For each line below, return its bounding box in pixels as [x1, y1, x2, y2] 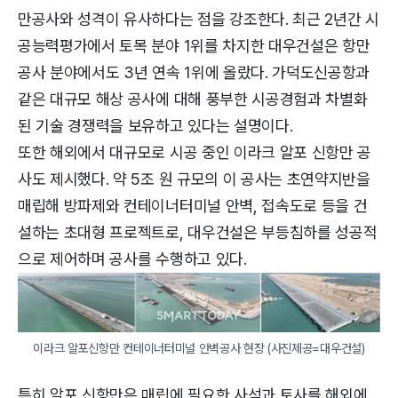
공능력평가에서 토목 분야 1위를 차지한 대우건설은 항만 [18, 36, 370, 55]
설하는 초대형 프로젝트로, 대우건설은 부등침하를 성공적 [18, 222, 378, 242]
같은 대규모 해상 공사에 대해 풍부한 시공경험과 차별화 [18, 89, 368, 108]
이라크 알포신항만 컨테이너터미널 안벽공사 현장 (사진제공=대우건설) [33, 340, 365, 355]
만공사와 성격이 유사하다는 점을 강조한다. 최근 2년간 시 [18, 9, 379, 28]
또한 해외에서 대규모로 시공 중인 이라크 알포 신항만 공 [18, 142, 372, 162]
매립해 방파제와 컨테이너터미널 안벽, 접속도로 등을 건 [18, 195, 368, 215]
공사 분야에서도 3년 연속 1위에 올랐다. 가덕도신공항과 [18, 62, 370, 82]
